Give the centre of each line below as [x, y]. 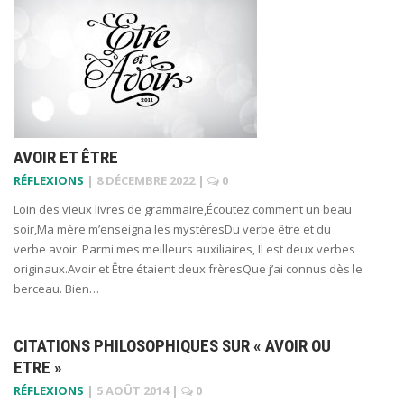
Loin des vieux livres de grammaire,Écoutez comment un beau [183, 209]
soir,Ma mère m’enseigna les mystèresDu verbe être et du [172, 229]
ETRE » [38, 367]
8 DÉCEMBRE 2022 [146, 180]
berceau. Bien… [56, 288]
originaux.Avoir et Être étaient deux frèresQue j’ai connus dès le [188, 268]
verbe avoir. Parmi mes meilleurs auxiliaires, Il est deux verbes [184, 248]
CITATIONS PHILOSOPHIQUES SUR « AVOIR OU [172, 345]
